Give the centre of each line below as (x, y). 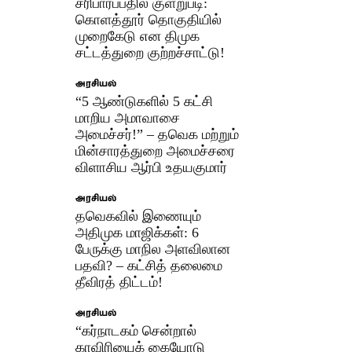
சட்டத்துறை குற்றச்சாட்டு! (150, 52)
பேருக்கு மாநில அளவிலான (153, 249)
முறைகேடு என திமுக (138, 36)
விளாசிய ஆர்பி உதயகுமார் (152, 167)
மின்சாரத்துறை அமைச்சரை (156, 150)
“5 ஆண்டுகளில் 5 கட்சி (145, 101)
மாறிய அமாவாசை (128, 117)
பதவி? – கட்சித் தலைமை (149, 265)
